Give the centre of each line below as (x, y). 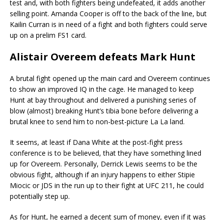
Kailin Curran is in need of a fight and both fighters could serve (109, 24)
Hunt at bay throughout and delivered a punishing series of (103, 100)
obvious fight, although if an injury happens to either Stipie (102, 174)
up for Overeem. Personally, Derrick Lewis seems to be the (104, 164)
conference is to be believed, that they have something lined (106, 153)
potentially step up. (40, 196)
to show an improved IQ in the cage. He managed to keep (102, 89)
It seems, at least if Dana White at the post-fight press (96, 142)
